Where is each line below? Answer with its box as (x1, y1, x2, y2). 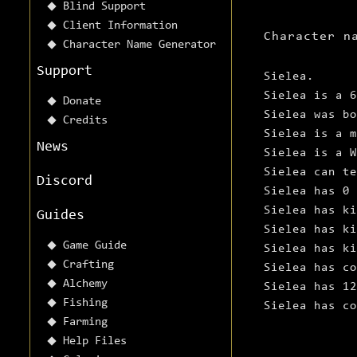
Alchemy (63, 278, 108, 291)
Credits (63, 115, 108, 127)
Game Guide (63, 240, 127, 253)
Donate (63, 96, 101, 108)
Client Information (63, 20, 178, 33)
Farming (63, 316, 108, 329)
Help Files (63, 335, 127, 348)
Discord (37, 175, 92, 190)
